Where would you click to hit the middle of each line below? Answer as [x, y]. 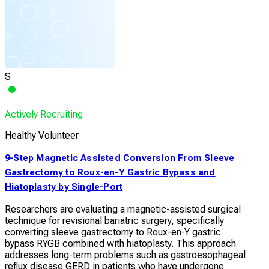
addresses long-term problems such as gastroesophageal [125, 255]
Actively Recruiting [44, 115]
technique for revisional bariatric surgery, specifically [114, 221]
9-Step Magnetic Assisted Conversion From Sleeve [120, 158]
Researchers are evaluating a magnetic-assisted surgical [123, 210]
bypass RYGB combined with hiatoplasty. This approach [120, 244]
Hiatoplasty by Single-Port [64, 187]
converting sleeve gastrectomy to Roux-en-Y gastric [113, 232]
